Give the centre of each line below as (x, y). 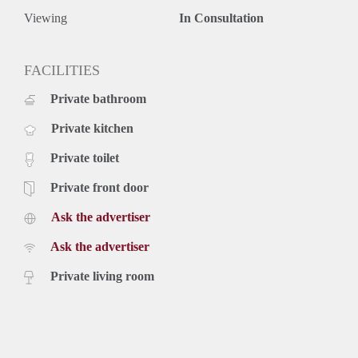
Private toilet (85, 158)
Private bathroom (98, 99)
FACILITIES (62, 71)
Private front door (99, 188)
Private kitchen (92, 129)
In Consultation (221, 18)
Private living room (102, 276)
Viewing (46, 18)
